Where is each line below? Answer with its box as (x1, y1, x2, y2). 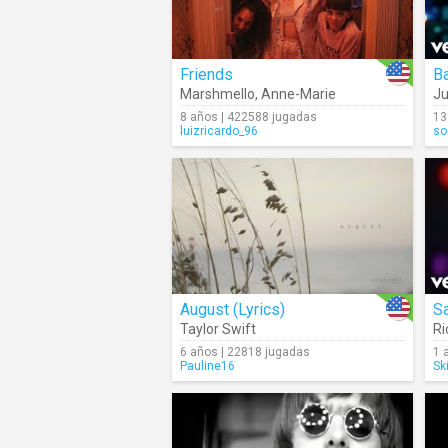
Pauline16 (180, 359, 235, 373)
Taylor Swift (180, 321, 256, 337)
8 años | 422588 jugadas (180, 110, 317, 124)
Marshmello (180, 86, 255, 102)
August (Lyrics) (180, 300, 285, 319)
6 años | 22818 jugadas (180, 345, 310, 359)
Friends (180, 65, 233, 84)
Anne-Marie (261, 86, 336, 102)
